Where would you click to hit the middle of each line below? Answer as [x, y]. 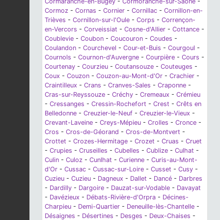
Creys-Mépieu [120, 122]
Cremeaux [155, 94]
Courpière [160, 57]
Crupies [61, 150]
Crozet [145, 141]
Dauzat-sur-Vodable [140, 188]
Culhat [184, 150]
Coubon [92, 38]
